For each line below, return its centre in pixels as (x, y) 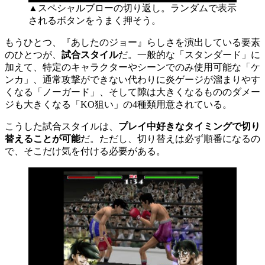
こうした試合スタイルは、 (62, 126)
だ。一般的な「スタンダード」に (189, 54)
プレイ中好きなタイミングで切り (189, 126)
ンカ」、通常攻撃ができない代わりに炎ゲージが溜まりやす (132, 79)
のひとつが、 (33, 54)
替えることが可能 (43, 138)
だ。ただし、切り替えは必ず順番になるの (170, 138)
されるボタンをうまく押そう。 (95, 20)
